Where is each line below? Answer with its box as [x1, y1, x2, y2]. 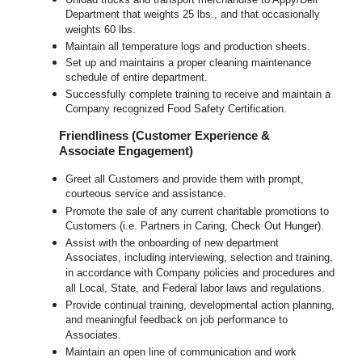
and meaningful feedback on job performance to [65, 314, 288, 328]
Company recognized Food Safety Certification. [65, 103, 288, 117]
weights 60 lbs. [65, 23, 137, 38]
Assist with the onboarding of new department [65, 237, 280, 250]
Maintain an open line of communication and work [65, 346, 297, 359]
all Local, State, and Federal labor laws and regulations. [65, 282, 326, 297]
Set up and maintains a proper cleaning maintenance [65, 57, 312, 69]
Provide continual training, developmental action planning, [65, 299, 335, 312]
